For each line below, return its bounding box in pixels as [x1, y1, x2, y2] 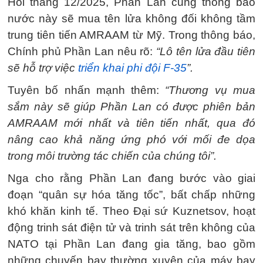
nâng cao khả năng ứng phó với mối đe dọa [8, 133, 255, 146]
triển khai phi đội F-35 [78, 62, 187, 74]
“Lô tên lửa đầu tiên [156, 45, 256, 58]
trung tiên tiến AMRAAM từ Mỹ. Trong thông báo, [8, 29, 255, 41]
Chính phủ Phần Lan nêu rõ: [8, 45, 157, 58]
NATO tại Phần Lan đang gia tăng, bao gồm [8, 238, 255, 250]
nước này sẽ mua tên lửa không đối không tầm [8, 12, 255, 25]
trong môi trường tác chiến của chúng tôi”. [8, 150, 217, 162]
